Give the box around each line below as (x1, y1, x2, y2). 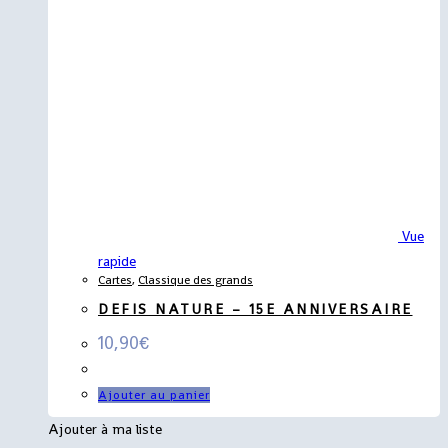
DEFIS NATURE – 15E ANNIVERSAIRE (98, 300, 413, 319)
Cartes (98, 271, 132, 288)
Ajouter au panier (98, 386, 210, 403)
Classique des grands (138, 271, 253, 288)
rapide (98, 251, 136, 270)
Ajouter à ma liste (48, 419, 162, 438)
